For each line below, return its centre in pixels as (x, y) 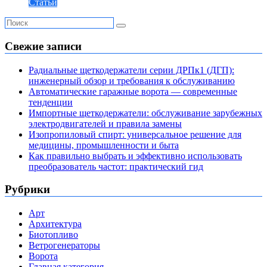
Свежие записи (43, 46)
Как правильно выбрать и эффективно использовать (135, 156)
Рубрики (27, 190)
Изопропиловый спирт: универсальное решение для (135, 134)
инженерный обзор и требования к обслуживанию (132, 80)
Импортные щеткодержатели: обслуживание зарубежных (145, 113)
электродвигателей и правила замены (105, 123)
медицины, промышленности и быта (104, 145)
